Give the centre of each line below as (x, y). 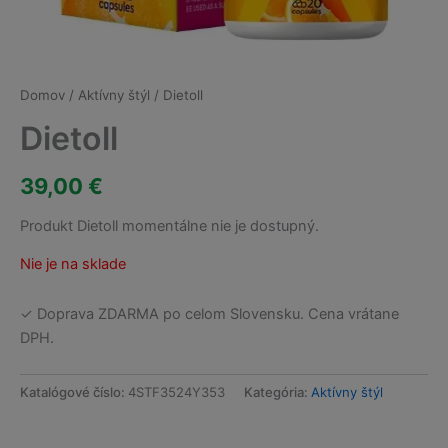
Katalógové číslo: (74, 391)
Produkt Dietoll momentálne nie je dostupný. (169, 225)
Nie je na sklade (73, 264)
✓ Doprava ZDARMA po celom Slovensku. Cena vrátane (209, 313)
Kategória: (277, 391)
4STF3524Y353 (176, 391)
